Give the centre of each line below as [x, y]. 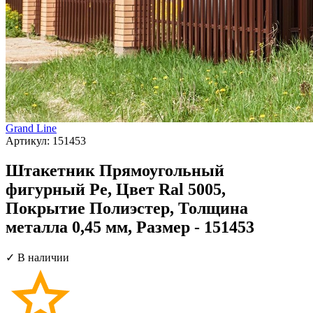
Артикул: [29, 140]
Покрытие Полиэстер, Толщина [127, 208]
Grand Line [31, 128]
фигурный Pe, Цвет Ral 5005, [116, 189]
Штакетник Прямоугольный [115, 170]
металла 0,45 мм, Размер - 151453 [130, 227]
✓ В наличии [37, 257]
